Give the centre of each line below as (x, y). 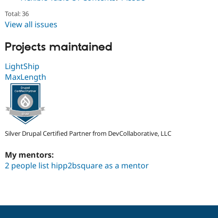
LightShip (22, 66)
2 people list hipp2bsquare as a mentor (77, 166)
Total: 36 (17, 14)
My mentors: (30, 155)
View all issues (31, 25)
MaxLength (26, 77)
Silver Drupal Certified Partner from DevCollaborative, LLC (88, 134)
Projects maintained (59, 47)
